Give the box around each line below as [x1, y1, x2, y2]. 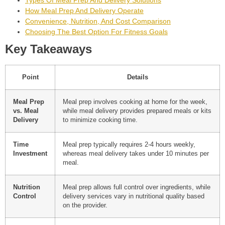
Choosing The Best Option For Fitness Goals [25, 28, 168, 36]
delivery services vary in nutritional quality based [63, 193, 204, 200]
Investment [13, 150, 47, 158]
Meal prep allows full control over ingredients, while [63, 184, 210, 191]
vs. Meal [13, 107, 39, 115]
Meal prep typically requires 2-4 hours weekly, [63, 141, 195, 149]
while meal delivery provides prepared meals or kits [63, 107, 211, 115]
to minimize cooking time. [63, 117, 138, 124]
